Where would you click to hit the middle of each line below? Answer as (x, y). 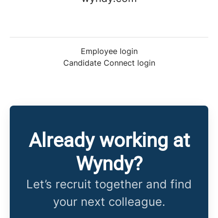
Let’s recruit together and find (109, 184)
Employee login (109, 51)
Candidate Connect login (109, 63)
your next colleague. (109, 202)
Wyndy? (109, 164)
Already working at (109, 140)
